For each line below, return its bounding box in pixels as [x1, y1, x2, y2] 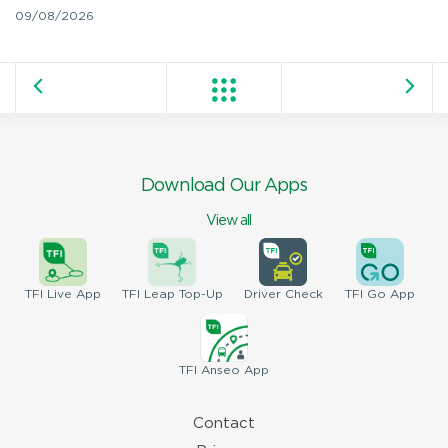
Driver [243, 288, 281, 300]
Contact [193, 416, 255, 430]
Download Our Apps [141, 177, 307, 194]
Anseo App [197, 364, 269, 376]
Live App [42, 288, 101, 300]
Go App [362, 288, 415, 300]
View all [205, 213, 251, 227]
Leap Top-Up [139, 288, 223, 300]
